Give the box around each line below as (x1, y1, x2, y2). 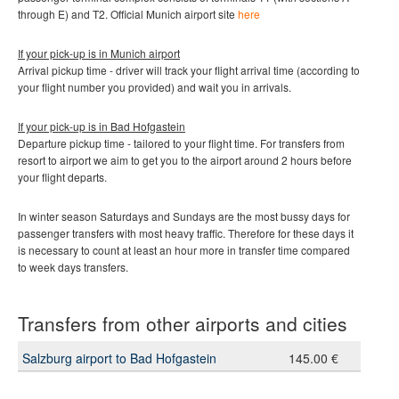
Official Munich (110, 6, 184, 22)
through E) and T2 (18, 6, 105, 22)
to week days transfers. (18, 259, 128, 275)
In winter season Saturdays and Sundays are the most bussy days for (18, 208, 350, 224)
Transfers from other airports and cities (18, 310, 347, 338)
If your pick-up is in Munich (18, 45, 146, 61)
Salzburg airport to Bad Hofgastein (22, 349, 216, 368)
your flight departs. (18, 169, 110, 185)
